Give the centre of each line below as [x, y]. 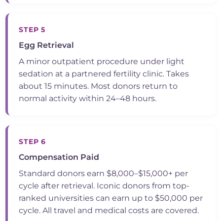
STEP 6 [33, 142]
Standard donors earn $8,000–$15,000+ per [104, 174]
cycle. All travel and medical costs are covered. [109, 211]
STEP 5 [32, 30]
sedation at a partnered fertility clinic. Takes [104, 74]
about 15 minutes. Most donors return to [98, 86]
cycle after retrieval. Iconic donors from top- [104, 186]
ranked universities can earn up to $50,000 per [111, 198]
